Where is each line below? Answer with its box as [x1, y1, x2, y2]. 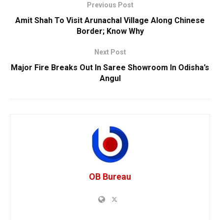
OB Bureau [89, 171, 131, 182]
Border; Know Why [76, 26, 144, 36]
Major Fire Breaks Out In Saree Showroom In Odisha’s [11, 62, 209, 72]
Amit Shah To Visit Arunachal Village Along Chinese [15, 15, 205, 25]
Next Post [94, 48, 126, 56]
